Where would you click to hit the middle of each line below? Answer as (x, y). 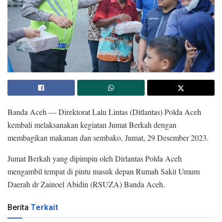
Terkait (44, 208)
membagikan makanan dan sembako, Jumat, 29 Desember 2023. (108, 138)
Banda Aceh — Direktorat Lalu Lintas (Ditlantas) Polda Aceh (104, 112)
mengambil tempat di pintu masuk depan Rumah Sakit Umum (104, 171)
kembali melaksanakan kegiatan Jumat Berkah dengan (92, 125)
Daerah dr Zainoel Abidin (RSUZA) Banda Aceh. (86, 184)
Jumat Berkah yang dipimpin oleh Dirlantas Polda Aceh (95, 159)
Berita (18, 208)
